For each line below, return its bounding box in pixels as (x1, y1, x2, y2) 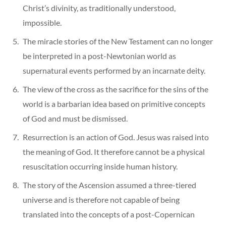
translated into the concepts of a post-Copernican (23, 209, 195, 219)
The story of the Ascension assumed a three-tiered (23, 180, 196, 190)
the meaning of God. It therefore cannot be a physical (23, 146, 205, 156)
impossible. (23, 17, 62, 27)
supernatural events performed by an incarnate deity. (23, 65, 205, 75)
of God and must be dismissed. (23, 113, 128, 123)
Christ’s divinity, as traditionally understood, (23, 3, 176, 13)
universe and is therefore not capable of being (23, 194, 180, 204)
